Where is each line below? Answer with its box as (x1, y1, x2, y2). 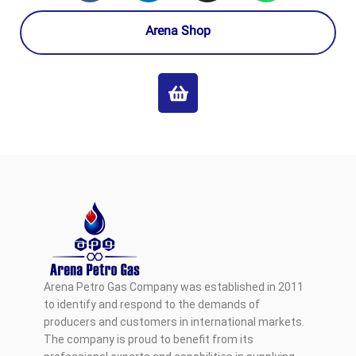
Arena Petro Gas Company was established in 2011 (44, 281, 304, 294)
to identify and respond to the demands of (44, 298, 260, 311)
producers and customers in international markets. (44, 315, 304, 329)
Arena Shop (145, 22, 211, 43)
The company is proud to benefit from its (44, 333, 253, 346)
